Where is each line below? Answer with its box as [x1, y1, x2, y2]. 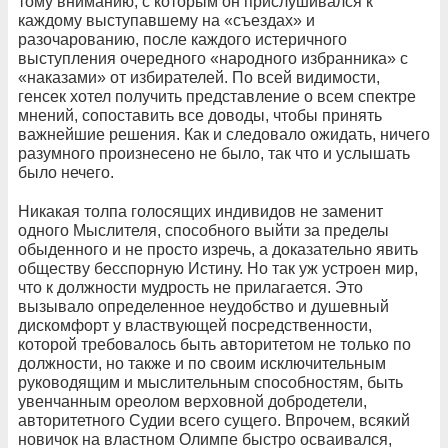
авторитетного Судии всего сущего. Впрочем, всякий [18, 411, 410, 429]
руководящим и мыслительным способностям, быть [18, 373, 403, 391]
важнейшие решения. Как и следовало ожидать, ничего [18, 125, 430, 143]
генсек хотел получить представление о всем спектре [18, 87, 416, 105]
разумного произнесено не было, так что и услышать [18, 144, 410, 162]
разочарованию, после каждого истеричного [18, 30, 347, 48]
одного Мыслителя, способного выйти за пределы [18, 221, 389, 239]
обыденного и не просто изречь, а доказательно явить [18, 240, 418, 258]
